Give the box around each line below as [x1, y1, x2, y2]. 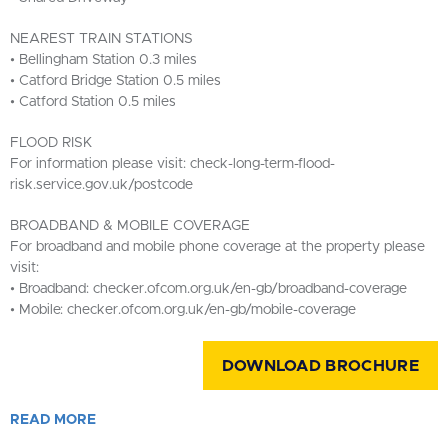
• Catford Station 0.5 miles [10, 95, 176, 109]
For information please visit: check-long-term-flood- [10, 157, 335, 171]
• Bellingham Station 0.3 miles [10, 53, 197, 67]
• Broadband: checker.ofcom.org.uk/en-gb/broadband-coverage [10, 282, 407, 296]
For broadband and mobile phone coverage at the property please [10, 240, 425, 254]
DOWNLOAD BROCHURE [221, 358, 419, 374]
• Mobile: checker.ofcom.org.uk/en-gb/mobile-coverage [10, 303, 356, 317]
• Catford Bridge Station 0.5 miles [10, 74, 221, 88]
